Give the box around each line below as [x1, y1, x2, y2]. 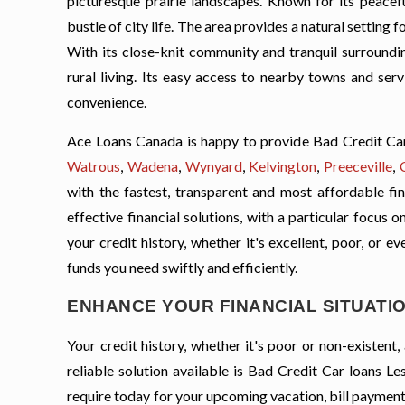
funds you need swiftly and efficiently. [67, 259, 298, 277]
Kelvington [249, 157, 317, 175]
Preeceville [323, 157, 392, 175]
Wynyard [184, 157, 242, 175]
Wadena [127, 157, 178, 175]
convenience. [67, 93, 147, 111]
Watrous [67, 157, 121, 175]
